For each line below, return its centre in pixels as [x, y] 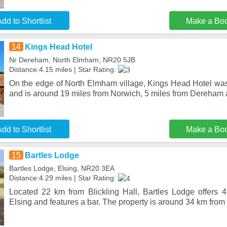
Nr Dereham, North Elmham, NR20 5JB [72, 60]
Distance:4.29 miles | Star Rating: [63, 178]
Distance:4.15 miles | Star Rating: [63, 69]
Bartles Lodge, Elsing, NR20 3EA [62, 168]
